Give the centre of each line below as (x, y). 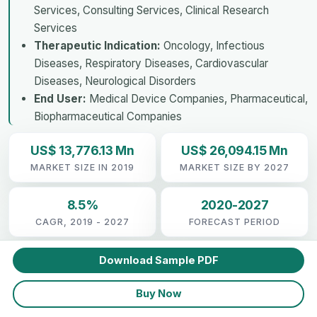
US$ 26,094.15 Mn (235, 150)
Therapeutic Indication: (97, 45)
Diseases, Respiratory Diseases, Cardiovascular (151, 63)
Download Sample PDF (158, 260)
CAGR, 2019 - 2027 (82, 221)
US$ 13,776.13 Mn (82, 150)
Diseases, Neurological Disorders (115, 81)
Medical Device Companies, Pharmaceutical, (197, 98)
